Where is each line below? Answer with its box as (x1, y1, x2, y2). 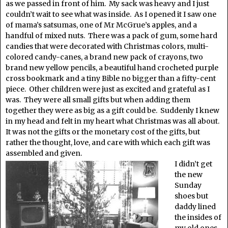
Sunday (174, 181, 202, 190)
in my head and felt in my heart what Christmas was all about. (6, 117, 221, 126)
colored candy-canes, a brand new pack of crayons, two (6, 52, 203, 62)
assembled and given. (6, 149, 82, 158)
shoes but (174, 191, 208, 201)
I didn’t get (174, 159, 212, 168)
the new (174, 170, 203, 179)
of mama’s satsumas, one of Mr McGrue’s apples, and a (6, 20, 197, 30)
